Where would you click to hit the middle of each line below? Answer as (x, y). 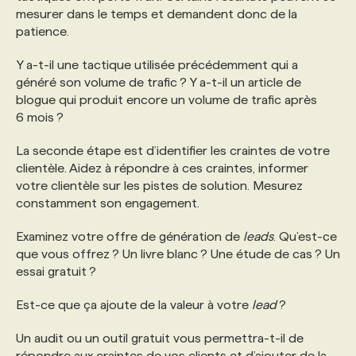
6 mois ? (40, 117)
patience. (43, 31)
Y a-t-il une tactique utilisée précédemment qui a (157, 65)
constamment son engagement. (108, 203)
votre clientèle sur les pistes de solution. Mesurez (159, 186)
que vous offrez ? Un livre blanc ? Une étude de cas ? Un (178, 254)
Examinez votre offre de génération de (130, 236)
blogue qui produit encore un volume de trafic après (166, 100)
